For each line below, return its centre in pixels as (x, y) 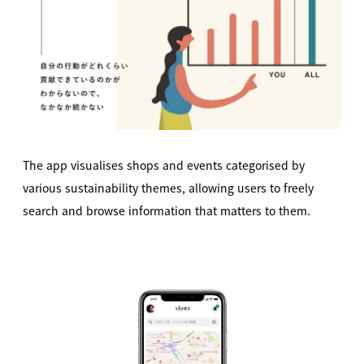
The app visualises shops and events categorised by (164, 165)
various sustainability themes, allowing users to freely (168, 187)
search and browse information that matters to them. (167, 210)
